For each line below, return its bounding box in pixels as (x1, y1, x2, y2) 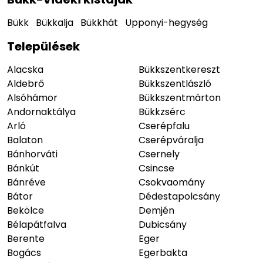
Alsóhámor (7, 91, 58, 105)
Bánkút (7, 161, 39, 176)
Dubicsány (139, 218, 187, 232)
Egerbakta (139, 246, 187, 260)
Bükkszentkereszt (139, 63, 220, 77)
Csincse (139, 161, 174, 176)
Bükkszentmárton (139, 91, 221, 105)
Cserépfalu (139, 119, 190, 133)
